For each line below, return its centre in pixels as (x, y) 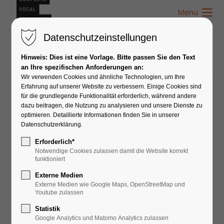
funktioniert (50, 159)
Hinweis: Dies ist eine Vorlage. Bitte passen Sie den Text (108, 57)
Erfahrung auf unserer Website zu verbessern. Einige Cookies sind (111, 86)
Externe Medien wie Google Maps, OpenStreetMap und (110, 184)
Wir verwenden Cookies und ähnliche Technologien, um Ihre (103, 77)
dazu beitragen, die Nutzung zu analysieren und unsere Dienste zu (112, 105)
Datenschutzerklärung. (52, 124)
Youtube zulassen (59, 192)
